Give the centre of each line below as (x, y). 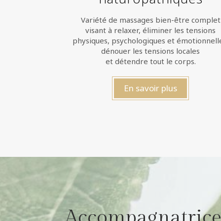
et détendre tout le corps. (150, 61)
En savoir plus (151, 88)
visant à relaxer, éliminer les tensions (151, 30)
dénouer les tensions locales (151, 51)
